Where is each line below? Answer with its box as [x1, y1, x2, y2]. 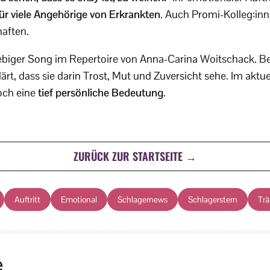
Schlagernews [118, 194, 168, 206]
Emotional [61, 194, 97, 206]
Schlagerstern [188, 194, 237, 206]
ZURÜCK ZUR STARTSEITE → [74, 148, 196, 165]
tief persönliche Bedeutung [38, 86, 163, 100]
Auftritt [14, 194, 40, 206]
